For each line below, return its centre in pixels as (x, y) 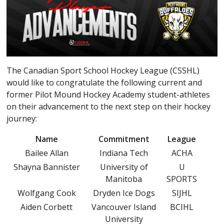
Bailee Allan (46, 153)
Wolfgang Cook (46, 193)
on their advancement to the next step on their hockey (109, 106)
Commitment (124, 139)
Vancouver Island (124, 207)
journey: (22, 118)
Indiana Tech (124, 153)
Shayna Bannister (46, 167)
